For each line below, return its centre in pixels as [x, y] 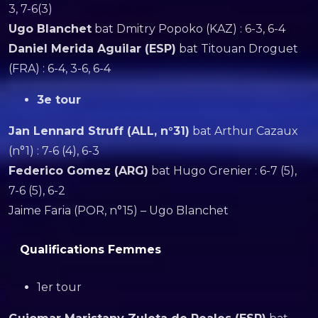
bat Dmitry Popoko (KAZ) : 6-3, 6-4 [188, 29]
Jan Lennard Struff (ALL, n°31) [99, 131]
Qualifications [64, 250]
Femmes [135, 250]
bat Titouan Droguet [237, 49]
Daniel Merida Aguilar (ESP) [92, 49]
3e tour [59, 100]
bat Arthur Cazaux [244, 131]
